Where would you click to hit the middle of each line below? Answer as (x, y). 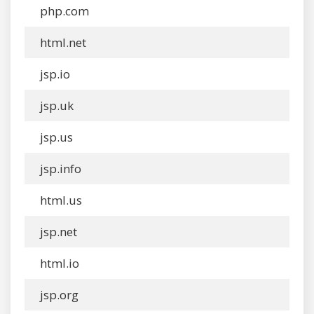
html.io (58, 263)
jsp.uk (55, 105)
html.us (60, 200)
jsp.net (57, 232)
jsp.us (55, 137)
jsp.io (54, 74)
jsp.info (59, 169)
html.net (62, 42)
